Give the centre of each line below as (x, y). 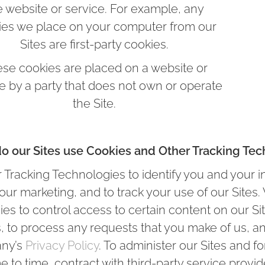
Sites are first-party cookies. (94, 44)
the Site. (94, 104)
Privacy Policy (62, 245)
